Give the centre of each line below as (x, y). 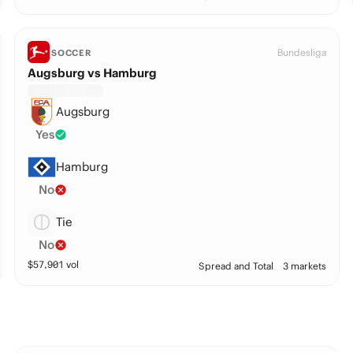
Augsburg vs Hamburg (92, 73)
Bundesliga (302, 52)
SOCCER (71, 53)
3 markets (305, 266)
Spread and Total (236, 266)
